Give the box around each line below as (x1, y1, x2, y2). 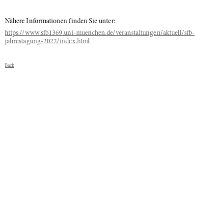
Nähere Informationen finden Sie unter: (5, 18, 115, 25)
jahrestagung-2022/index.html (5, 38, 90, 45)
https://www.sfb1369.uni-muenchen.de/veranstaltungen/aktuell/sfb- (5, 30, 195, 37)
